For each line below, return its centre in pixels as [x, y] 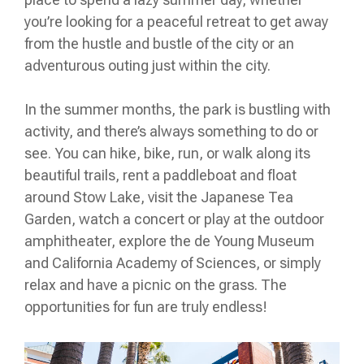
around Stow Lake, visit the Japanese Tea [159, 197]
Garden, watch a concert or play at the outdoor [174, 219]
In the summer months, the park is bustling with [178, 109]
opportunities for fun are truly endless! [146, 306]
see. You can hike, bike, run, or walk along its [167, 153]
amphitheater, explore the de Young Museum [169, 240]
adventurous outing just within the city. [149, 65]
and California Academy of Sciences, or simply [173, 262]
